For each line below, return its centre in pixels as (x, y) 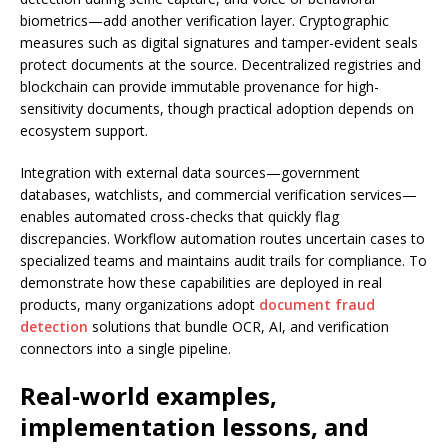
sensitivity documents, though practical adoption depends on (217, 108)
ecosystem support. (84, 130)
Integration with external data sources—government (190, 172)
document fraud (317, 304)
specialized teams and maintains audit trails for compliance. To (223, 260)
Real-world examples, (148, 395)
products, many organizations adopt (139, 304)
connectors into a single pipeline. (125, 348)
